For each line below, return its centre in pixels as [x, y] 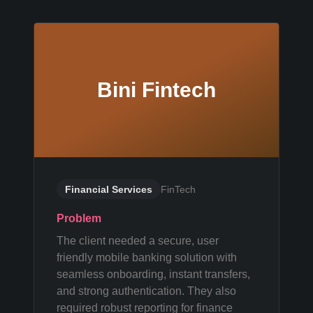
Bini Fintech [156, 90]
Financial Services [109, 189]
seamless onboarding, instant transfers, [153, 274]
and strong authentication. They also [146, 291]
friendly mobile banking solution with [147, 257]
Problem [79, 218]
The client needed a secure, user [138, 241]
